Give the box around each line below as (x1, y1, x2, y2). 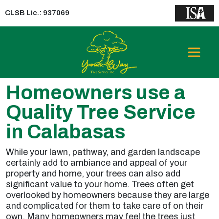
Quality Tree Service (6, 102, 196, 123)
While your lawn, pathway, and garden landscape (6, 147, 200, 157)
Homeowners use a (6, 82, 185, 103)
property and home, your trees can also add (6, 169, 180, 178)
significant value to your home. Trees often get (6, 179, 194, 189)
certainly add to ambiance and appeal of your (6, 158, 187, 168)
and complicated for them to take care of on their (6, 201, 203, 211)
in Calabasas (6, 121, 125, 142)
